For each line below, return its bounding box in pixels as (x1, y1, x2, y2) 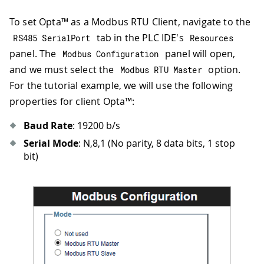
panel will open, (162, 47, 236, 61)
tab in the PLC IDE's (94, 31, 186, 45)
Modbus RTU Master (120, 64, 202, 76)
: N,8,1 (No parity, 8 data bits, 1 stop (78, 137, 235, 150)
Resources (190, 32, 233, 44)
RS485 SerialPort (13, 32, 90, 44)
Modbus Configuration (62, 48, 159, 60)
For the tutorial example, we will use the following (9, 79, 233, 93)
